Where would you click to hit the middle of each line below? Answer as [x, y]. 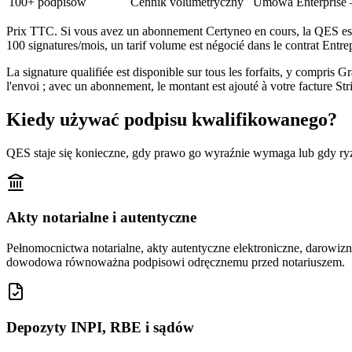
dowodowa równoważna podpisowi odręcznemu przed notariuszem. [176, 262]
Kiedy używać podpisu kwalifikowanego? [172, 119]
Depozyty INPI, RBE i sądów [100, 327]
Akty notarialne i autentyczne [101, 218]
